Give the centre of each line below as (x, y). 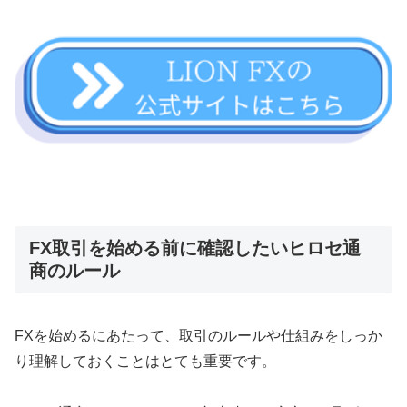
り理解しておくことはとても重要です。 (145, 361)
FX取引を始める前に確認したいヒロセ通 (195, 248)
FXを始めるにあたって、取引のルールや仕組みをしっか (199, 335)
